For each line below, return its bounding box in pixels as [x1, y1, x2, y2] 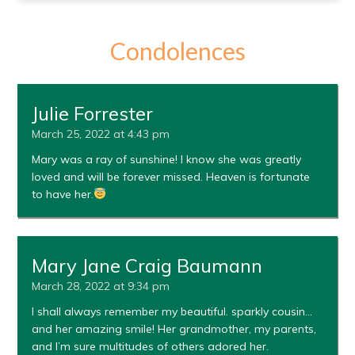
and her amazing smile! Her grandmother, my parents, [32, 321, 317, 336]
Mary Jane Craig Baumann [32, 253, 263, 277]
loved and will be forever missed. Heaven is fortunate [32, 169, 311, 184]
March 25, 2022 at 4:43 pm [32, 126, 170, 141]
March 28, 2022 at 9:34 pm [32, 278, 170, 293]
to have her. [32, 186, 94, 201]
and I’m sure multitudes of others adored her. [32, 338, 269, 353]
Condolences [109, 36, 246, 65]
